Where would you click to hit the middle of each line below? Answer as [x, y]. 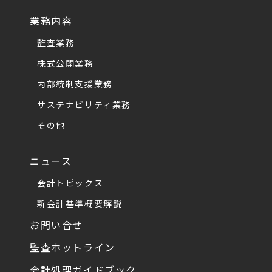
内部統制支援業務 [75, 84]
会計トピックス [70, 183]
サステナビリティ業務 [84, 105]
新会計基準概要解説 [80, 204]
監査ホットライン [73, 247]
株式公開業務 [66, 63]
